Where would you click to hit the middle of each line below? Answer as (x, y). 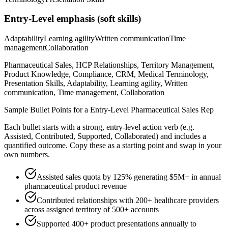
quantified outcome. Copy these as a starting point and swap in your (113, 146)
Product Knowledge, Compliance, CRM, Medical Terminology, (106, 74)
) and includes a (181, 136)
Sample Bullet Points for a (47, 110)
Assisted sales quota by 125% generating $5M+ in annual (129, 177)
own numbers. (27, 155)
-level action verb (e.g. (159, 127)
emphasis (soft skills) (97, 19)
